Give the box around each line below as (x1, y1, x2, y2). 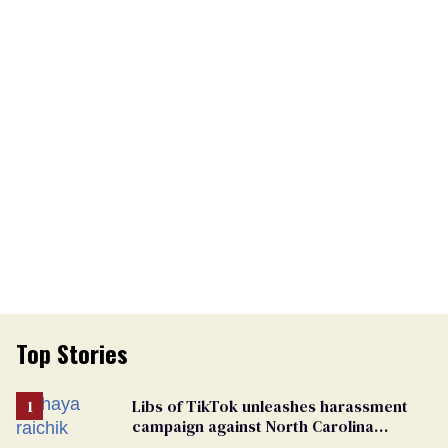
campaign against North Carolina (132, 414, 374, 437)
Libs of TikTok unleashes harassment (132, 394, 408, 417)
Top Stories (16, 334, 128, 371)
